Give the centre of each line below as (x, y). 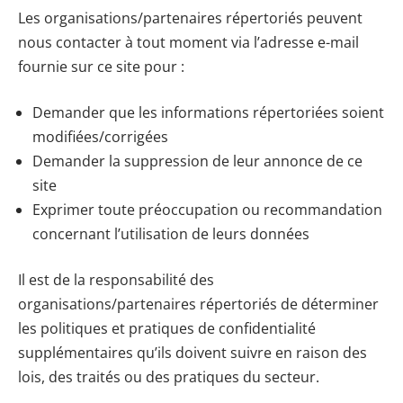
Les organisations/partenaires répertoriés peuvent (190, 18)
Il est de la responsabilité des (116, 280)
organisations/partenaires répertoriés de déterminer (198, 304)
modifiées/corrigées (100, 137)
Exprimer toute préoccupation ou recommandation (207, 210)
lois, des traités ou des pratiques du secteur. (169, 377)
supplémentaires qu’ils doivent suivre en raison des (193, 353)
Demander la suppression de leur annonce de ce (197, 161)
